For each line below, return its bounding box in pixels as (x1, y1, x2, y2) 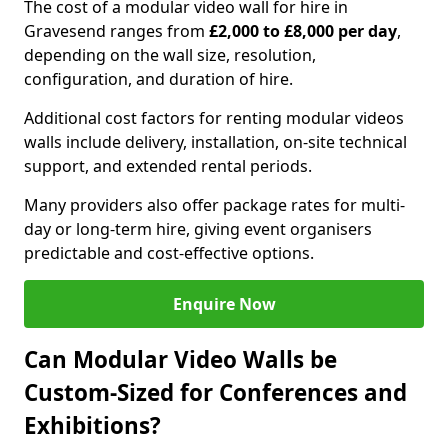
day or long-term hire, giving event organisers (24, 218, 372, 240)
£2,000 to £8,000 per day (209, 20, 397, 42)
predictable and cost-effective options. (24, 242, 314, 264)
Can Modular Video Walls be (24, 344, 337, 375)
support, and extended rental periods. (24, 155, 312, 177)
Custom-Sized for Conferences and (24, 377, 407, 408)
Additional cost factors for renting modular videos (24, 107, 404, 129)
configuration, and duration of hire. (24, 68, 293, 90)
